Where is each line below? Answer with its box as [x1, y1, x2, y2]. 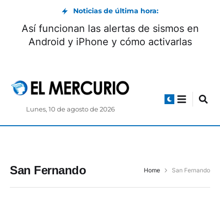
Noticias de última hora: [73, 6, 159, 15]
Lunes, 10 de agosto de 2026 [26, 106, 115, 113]
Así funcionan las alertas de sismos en [21, 23, 199, 34]
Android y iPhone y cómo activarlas [28, 36, 192, 48]
